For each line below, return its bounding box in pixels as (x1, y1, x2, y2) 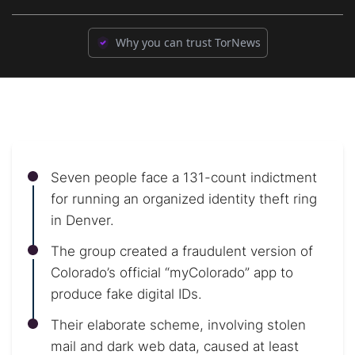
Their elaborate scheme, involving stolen (51, 317, 306, 333)
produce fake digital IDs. (51, 286, 202, 302)
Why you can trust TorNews (115, 35, 261, 50)
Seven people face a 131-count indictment (51, 170, 317, 185)
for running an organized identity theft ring (51, 191, 317, 207)
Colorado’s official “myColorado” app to (51, 265, 293, 281)
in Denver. (51, 212, 114, 228)
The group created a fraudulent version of (51, 243, 313, 259)
